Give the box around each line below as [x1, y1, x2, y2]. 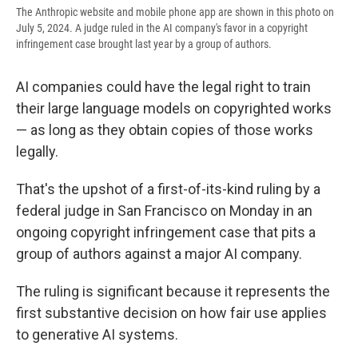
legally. [16, 143, 58, 161]
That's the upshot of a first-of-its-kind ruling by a [16, 181, 320, 198]
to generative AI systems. [16, 326, 178, 344]
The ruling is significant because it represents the [16, 283, 330, 300]
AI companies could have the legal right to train [16, 78, 311, 96]
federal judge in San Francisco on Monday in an [16, 202, 312, 220]
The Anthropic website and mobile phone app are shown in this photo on [16, 6, 334, 19]
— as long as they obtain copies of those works [16, 121, 313, 139]
